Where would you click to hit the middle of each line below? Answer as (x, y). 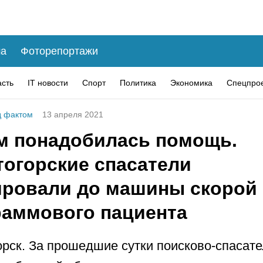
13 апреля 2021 (73, 114)
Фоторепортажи (59, 51)
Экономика (191, 82)
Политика (138, 82)
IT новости (48, 82)
